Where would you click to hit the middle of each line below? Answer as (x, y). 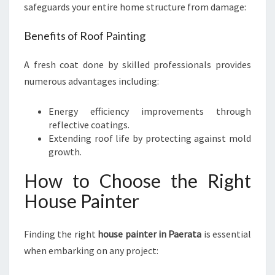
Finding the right (61, 234)
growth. (65, 152)
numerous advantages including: (91, 81)
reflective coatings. (89, 125)
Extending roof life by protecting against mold (150, 138)
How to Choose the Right (137, 180)
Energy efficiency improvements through (150, 111)
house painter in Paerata (150, 234)
